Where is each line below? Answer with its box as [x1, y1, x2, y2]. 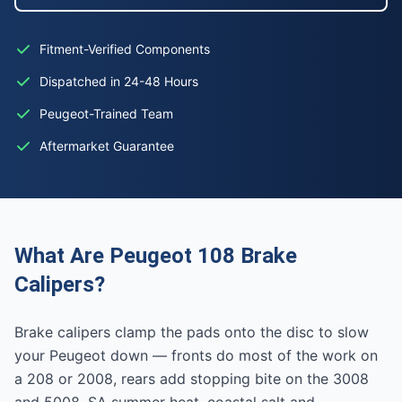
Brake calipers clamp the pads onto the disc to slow [14, 323, 369, 341]
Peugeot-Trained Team [39, 106, 173, 121]
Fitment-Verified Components [39, 41, 210, 57]
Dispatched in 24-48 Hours [39, 74, 198, 89]
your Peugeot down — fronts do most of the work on [14, 346, 378, 364]
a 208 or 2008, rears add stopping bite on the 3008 [14, 370, 369, 388]
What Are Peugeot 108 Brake [14, 243, 297, 268]
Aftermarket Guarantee [39, 138, 174, 153]
